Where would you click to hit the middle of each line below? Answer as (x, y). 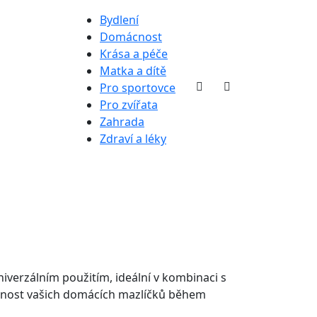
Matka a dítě (133, 71)
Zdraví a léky (133, 139)
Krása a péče (134, 54)
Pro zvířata (129, 105)
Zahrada (122, 122)
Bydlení (119, 20)
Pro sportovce (138, 88)
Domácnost (131, 37)
